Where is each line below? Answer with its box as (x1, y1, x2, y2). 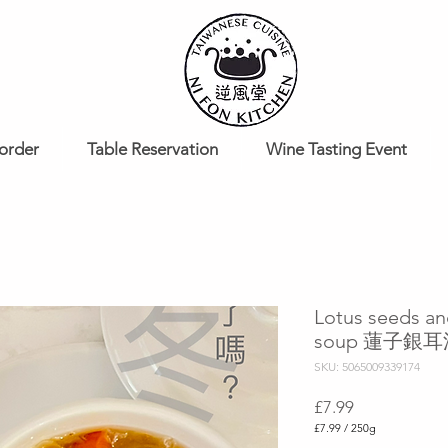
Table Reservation (86, 139, 218, 159)
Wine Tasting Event (265, 139, 407, 159)
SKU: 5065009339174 (314, 359, 420, 374)
